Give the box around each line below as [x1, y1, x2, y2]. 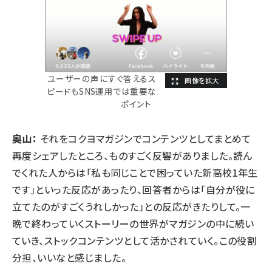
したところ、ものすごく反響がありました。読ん [59, 148, 253, 163]
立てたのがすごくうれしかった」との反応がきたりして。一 [12, 199, 251, 214]
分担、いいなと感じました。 [12, 250, 127, 265]
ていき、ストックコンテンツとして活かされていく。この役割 [12, 233, 257, 248]
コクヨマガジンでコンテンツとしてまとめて [68, 131, 251, 146]
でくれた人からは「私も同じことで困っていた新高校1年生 [12, 165, 258, 180]
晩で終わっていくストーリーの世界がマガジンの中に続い [12, 216, 254, 231]
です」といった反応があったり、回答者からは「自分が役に [12, 182, 255, 197]
